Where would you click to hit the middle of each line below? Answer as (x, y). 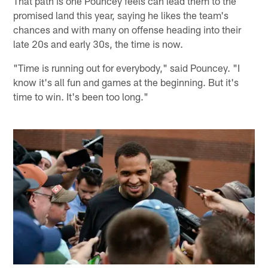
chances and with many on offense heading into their (127, 30)
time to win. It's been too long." (81, 97)
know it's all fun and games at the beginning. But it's (126, 82)
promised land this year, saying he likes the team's (121, 15)
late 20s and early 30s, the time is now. (98, 44)
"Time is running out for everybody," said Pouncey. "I (127, 68)
